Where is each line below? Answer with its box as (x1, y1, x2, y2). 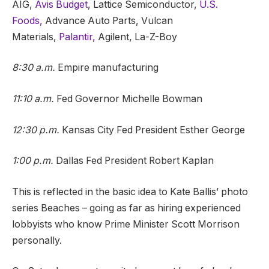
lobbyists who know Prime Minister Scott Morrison (12, 218, 240, 230)
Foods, (12, 14, 43, 26)
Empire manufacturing (55, 62, 159, 74)
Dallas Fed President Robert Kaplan (53, 155, 214, 167)
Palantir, (59, 31, 95, 43)
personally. (12, 234, 62, 246)
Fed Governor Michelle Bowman (54, 92, 202, 104)
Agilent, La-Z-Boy (95, 31, 177, 43)
